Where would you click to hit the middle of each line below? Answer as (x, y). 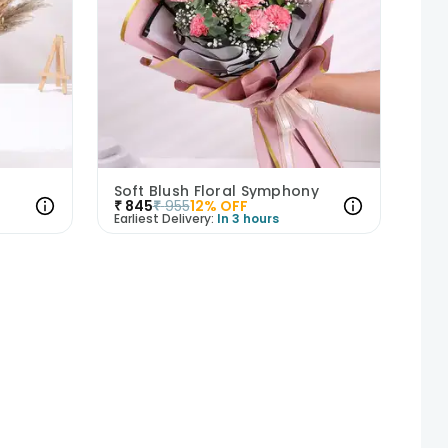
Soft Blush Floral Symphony (216, 190)
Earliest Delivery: (163, 218)
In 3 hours (247, 218)
